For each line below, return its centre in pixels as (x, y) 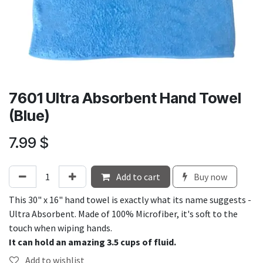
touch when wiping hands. (62, 228)
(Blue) (29, 116)
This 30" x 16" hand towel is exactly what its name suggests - (130, 200)
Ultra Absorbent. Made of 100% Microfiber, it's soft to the (123, 214)
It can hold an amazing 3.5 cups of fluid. (92, 242)
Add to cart (137, 177)
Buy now (210, 177)
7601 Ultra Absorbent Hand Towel (125, 98)
